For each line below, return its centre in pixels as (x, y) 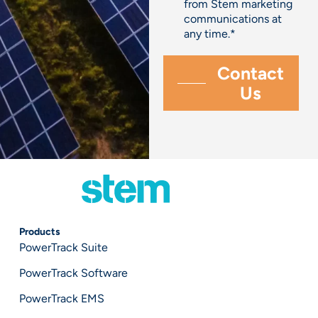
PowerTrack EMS (61, 299)
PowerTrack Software (73, 273)
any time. (207, 34)
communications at (232, 19)
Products (39, 232)
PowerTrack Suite (63, 248)
